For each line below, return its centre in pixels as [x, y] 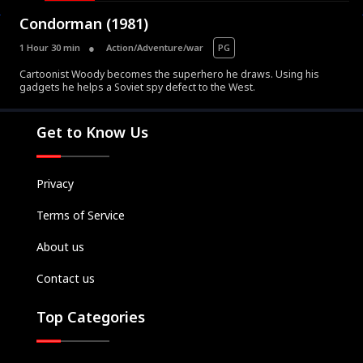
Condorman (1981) [84, 24]
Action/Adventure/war [155, 48]
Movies [181, 99]
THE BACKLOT [181, 269]
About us [60, 247]
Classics [181, 172]
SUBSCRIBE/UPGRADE [181, 245]
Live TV [181, 196]
